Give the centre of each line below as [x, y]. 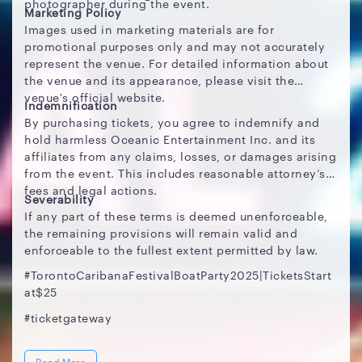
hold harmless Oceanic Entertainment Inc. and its [170, 139]
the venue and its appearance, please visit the [159, 80]
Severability [59, 198]
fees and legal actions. [91, 190]
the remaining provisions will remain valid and [161, 232]
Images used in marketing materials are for [149, 29]
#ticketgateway [68, 317]
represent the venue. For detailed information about [177, 63]
